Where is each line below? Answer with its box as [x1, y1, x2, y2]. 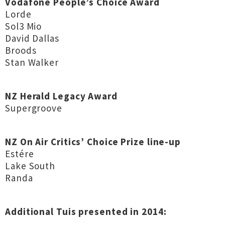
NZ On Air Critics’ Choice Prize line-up [5, 136, 181, 148]
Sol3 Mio [5, 20, 42, 32]
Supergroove [5, 102, 62, 114]
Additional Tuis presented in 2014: [5, 205, 167, 217]
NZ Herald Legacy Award [5, 90, 118, 102]
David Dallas [5, 32, 59, 44]
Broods [5, 44, 37, 56]
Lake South [5, 160, 55, 172]
